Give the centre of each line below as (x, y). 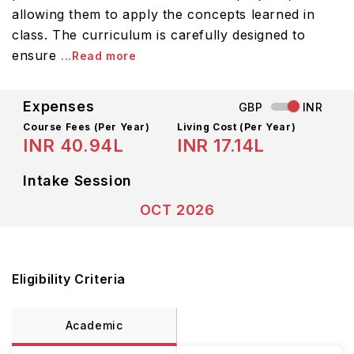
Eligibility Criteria (69, 279)
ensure (37, 55)
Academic (94, 325)
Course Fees (58, 127)
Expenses (59, 106)
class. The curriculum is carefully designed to (159, 35)
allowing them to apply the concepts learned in (164, 14)
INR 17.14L (221, 145)
